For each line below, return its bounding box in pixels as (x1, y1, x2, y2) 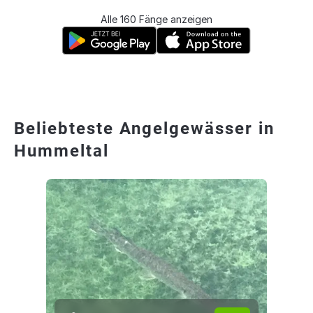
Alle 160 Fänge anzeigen (101, 13, 212, 25)
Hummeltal (14, 141, 109, 161)
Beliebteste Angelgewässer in (14, 119, 275, 138)
